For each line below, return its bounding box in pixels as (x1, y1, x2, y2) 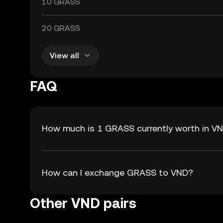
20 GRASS (42, 23, 80, 33)
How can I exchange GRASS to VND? (42, 167, 193, 178)
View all (50, 50, 79, 60)
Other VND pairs (30, 195, 136, 211)
